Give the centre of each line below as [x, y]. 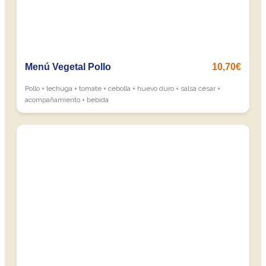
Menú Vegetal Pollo [68, 67]
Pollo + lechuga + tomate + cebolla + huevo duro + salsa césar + [123, 88]
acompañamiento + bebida [67, 100]
